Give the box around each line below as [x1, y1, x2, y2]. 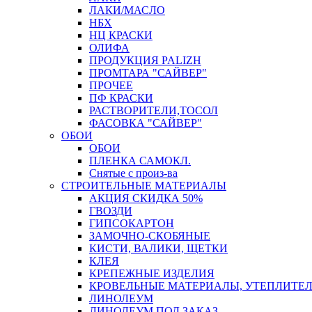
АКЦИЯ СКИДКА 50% [89, 192, 203, 205]
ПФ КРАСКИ [89, 92, 153, 104]
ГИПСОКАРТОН [89, 217, 174, 230]
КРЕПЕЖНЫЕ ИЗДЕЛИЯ [89, 267, 214, 280]
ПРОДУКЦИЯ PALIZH [89, 54, 201, 67]
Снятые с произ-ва [89, 167, 178, 180]
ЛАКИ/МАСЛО [89, 4, 165, 17]
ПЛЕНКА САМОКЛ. [89, 155, 191, 167]
